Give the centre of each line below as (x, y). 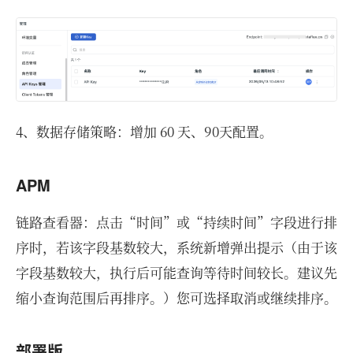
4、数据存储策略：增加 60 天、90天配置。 (144, 131)
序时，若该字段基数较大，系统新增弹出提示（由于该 (176, 247)
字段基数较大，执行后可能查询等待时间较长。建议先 (176, 272)
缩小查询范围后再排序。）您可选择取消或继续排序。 (176, 297)
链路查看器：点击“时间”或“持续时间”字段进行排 (176, 221)
